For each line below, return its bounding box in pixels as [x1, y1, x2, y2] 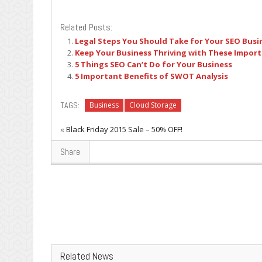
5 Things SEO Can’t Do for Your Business [75, 59, 232, 70]
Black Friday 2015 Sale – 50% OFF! [66, 123, 182, 135]
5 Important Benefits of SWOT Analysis [75, 71, 228, 81]
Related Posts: [60, 21, 112, 33]
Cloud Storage [129, 99, 177, 110]
